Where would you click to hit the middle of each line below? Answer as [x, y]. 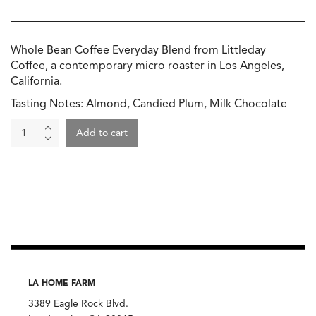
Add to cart [102, 134]
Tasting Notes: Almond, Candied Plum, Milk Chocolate [149, 105]
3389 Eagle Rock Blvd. [78, 304]
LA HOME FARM [62, 284]
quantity [32, 204]
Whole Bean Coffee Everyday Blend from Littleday [138, 51]
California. [36, 82]
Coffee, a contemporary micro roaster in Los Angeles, [147, 67]
